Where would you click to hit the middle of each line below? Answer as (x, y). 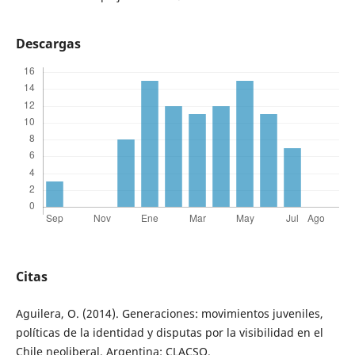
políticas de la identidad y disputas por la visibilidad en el (169, 333)
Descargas (48, 44)
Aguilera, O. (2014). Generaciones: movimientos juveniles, (169, 314)
